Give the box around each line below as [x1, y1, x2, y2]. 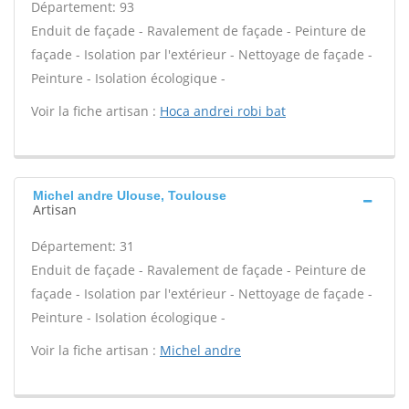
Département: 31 [31, 237, 134, 255]
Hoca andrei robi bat [160, 102, 286, 120]
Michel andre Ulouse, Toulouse [33, 188, 226, 203]
